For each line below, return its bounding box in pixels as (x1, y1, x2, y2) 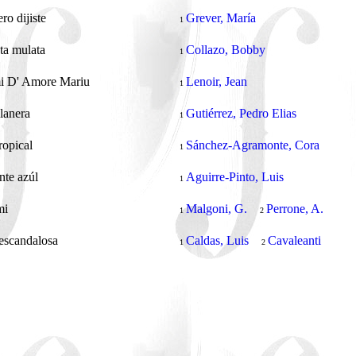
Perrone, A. (266, 202, 323, 215)
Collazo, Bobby (186, 43, 265, 56)
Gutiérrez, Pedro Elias (186, 106, 296, 120)
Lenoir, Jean (186, 75, 247, 88)
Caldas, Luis (186, 234, 249, 247)
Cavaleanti (268, 234, 321, 247)
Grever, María (186, 11, 256, 25)
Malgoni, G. (186, 202, 247, 215)
